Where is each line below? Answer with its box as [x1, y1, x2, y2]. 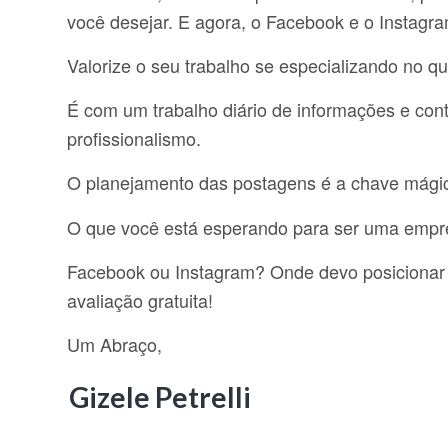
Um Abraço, [67, 331, 162, 358]
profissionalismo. [67, 125, 201, 152]
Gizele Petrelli [69, 379, 251, 414]
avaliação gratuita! [67, 287, 213, 314]
